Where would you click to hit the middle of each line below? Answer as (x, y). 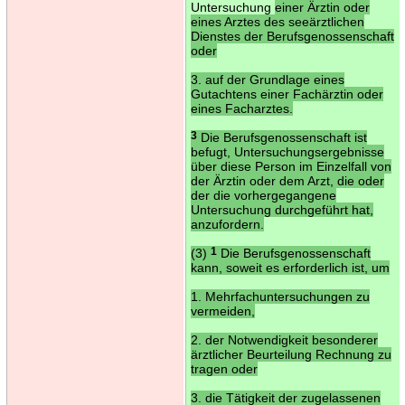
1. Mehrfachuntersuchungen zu (280, 296)
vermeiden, (222, 311)
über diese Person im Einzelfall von (291, 166)
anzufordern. (227, 224)
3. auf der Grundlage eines (267, 79)
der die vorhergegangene (263, 195)
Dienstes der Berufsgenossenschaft (292, 36)
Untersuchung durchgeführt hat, (282, 209)
